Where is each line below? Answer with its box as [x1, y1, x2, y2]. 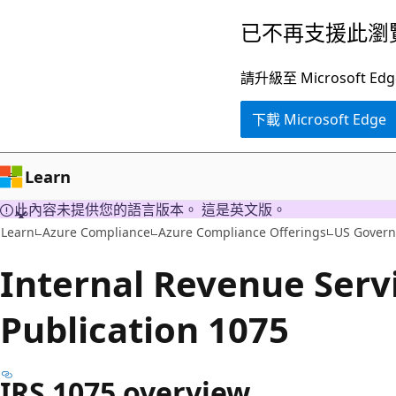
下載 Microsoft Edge [252, 110, 386, 129]
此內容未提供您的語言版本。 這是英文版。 [14, 200, 286, 219]
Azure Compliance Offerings [158, 223, 326, 240]
